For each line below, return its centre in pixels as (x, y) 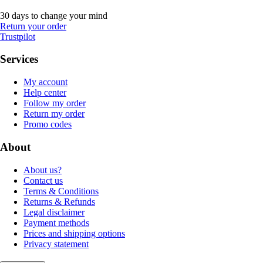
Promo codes (48, 124)
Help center (45, 93)
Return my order (54, 114)
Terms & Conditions (61, 191)
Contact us (43, 180)
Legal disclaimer (54, 212)
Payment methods (56, 222)
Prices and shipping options (74, 233)
